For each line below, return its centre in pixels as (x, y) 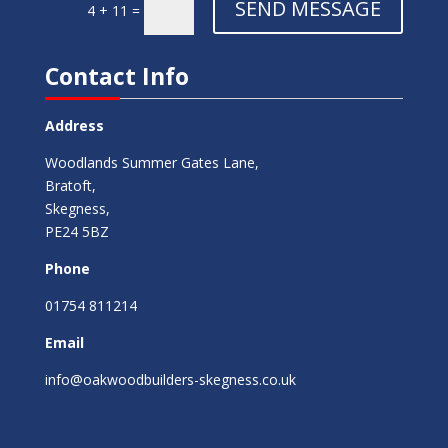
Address (74, 125)
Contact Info (116, 75)
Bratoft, (70, 185)
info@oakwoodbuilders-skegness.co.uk (170, 379)
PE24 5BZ (76, 231)
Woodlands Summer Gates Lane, (151, 162)
